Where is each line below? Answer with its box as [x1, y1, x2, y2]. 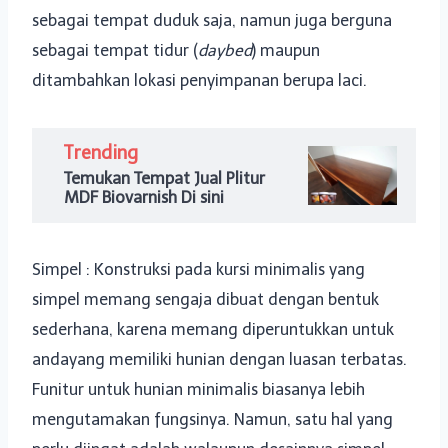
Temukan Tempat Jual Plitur [64, 169, 265, 189]
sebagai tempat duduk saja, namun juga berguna [32, 11, 392, 31]
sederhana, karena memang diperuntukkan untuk [32, 320, 394, 340]
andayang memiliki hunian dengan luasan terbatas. [32, 350, 407, 370]
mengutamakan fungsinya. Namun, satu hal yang [32, 410, 393, 430]
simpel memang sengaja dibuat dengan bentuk [32, 290, 379, 310]
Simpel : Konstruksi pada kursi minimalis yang [32, 260, 365, 280]
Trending [64, 142, 138, 165]
